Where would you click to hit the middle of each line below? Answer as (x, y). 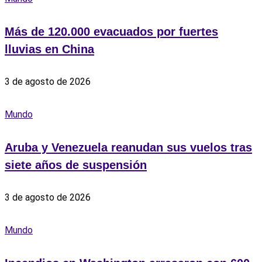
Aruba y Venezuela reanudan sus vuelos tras (128, 147)
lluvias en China (49, 49)
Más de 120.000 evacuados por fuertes (111, 32)
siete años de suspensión (76, 165)
